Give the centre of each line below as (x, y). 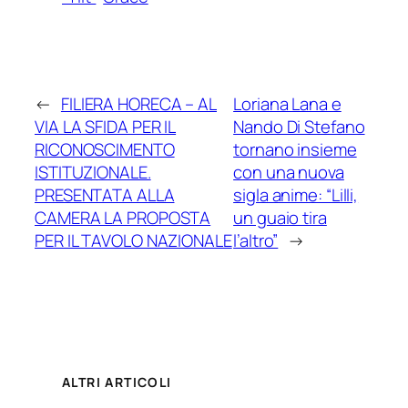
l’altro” (256, 240)
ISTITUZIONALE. (93, 172)
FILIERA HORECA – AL (139, 103)
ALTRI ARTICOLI (117, 382)
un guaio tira (280, 217)
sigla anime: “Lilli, (296, 194)
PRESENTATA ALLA (105, 194)
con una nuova (289, 172)
